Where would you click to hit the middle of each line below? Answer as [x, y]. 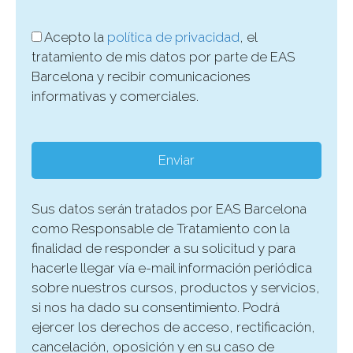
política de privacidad [173, 37]
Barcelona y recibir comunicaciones [141, 76]
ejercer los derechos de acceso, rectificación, [173, 327]
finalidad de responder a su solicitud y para [163, 248]
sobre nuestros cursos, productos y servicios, [176, 287]
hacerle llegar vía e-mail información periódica [172, 268]
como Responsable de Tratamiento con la [161, 228]
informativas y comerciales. [115, 96]
